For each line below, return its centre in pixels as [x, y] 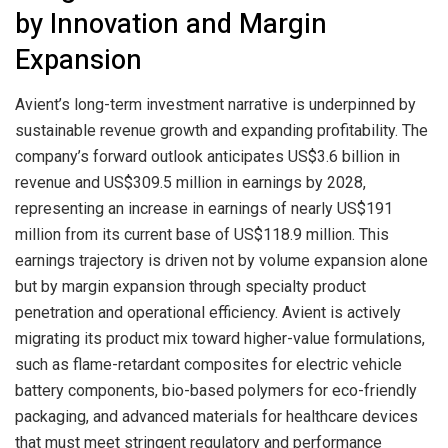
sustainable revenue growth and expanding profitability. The [221, 130]
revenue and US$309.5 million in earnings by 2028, [190, 182]
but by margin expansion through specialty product [190, 286]
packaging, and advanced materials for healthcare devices [216, 416]
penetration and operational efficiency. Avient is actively [208, 312]
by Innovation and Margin [171, 24]
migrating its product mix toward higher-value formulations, [220, 338]
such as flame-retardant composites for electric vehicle [208, 364]
